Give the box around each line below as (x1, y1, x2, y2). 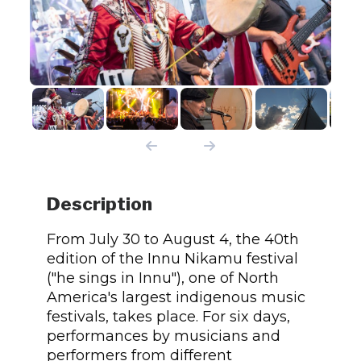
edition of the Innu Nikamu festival (46, 249, 298, 267)
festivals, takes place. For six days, (46, 307, 290, 325)
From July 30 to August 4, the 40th (46, 230, 299, 247)
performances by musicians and (46, 326, 280, 344)
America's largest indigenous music (46, 288, 305, 305)
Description (46, 193, 152, 216)
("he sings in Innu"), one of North (46, 268, 279, 286)
